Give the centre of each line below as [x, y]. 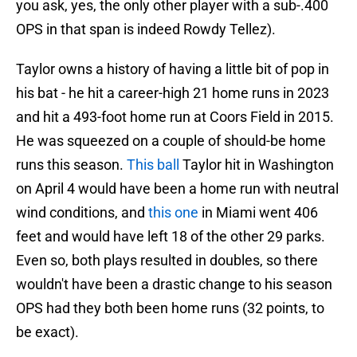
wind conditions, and [82, 213]
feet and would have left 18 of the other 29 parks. [171, 237]
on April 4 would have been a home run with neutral [177, 189]
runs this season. [71, 165]
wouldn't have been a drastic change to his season [174, 284]
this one [173, 213]
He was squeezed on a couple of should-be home [171, 141]
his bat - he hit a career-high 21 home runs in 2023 [173, 93]
